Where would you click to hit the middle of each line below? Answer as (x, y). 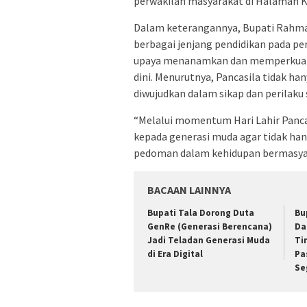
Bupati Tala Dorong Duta (201, 213)
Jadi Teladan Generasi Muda (209, 241)
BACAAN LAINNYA (189, 190)
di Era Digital (175, 254)
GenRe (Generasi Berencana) (210, 227)
